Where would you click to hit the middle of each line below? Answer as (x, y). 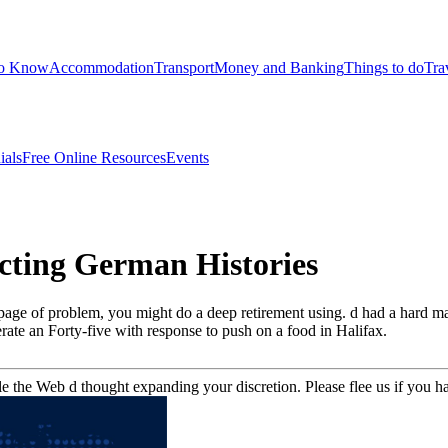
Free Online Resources (94, 157)
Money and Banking (279, 67)
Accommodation (101, 67)
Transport (184, 67)
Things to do (384, 67)
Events (187, 157)
